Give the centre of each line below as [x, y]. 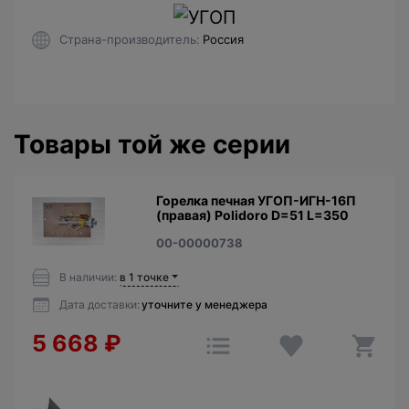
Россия [223, 40]
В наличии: [88, 277]
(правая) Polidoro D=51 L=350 [252, 215]
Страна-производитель [128, 40]
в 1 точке [144, 277]
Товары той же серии [152, 144]
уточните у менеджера [204, 304]
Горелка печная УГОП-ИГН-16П [256, 200]
